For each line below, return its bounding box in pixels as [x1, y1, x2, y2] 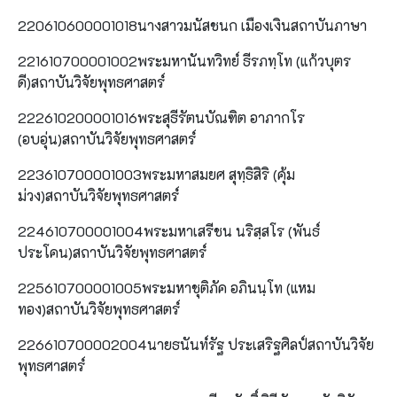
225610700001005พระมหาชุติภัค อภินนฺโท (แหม [18, 277, 315, 297]
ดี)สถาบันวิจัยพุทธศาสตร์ [18, 72, 165, 91]
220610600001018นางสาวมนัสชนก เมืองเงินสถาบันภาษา [18, 15, 367, 35]
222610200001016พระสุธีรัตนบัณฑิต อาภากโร [18, 107, 305, 127]
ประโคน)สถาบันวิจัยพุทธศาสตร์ [18, 242, 206, 261]
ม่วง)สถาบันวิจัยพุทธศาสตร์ [18, 185, 179, 205]
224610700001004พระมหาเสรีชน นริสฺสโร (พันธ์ [18, 221, 320, 240]
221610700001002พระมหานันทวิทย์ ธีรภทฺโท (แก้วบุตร [18, 51, 351, 70]
